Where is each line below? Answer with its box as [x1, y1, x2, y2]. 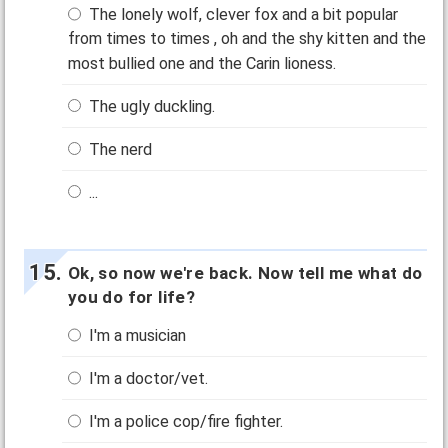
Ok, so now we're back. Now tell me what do [67, 263, 423, 284]
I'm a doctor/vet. [85, 369, 209, 389]
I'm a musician [85, 326, 187, 346]
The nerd [85, 139, 153, 159]
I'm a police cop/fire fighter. [85, 412, 284, 432]
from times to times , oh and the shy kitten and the [68, 29, 427, 49]
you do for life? [67, 287, 196, 308]
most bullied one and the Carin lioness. [68, 53, 337, 73]
